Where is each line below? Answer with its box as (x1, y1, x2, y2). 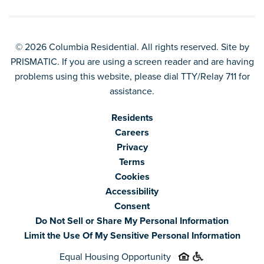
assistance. (110, 84, 154, 98)
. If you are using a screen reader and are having (57, 55, 254, 68)
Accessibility (105, 184, 159, 198)
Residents (111, 111, 153, 124)
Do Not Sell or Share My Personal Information (35, 214, 229, 227)
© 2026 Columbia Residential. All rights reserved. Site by (15, 40, 249, 54)
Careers (115, 126, 149, 139)
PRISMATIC (10, 55, 57, 68)
